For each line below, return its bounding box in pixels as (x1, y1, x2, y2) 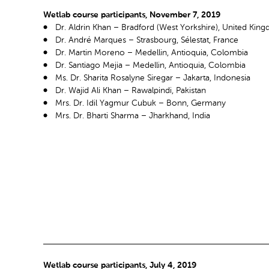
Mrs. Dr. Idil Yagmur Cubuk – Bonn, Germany (55, 98, 226, 107)
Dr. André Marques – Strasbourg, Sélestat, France (55, 35, 238, 44)
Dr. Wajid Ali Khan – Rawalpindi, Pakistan (55, 86, 206, 95)
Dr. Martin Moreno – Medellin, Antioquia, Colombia (55, 48, 248, 57)
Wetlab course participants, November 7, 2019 (43, 10, 220, 19)
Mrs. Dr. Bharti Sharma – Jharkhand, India (55, 111, 210, 120)
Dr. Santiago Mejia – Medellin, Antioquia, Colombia (55, 61, 246, 70)
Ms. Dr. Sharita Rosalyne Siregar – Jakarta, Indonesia (55, 73, 250, 82)
